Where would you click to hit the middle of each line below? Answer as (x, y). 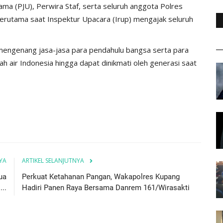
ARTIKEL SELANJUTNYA (53, 160)
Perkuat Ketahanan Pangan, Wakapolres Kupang (101, 176)
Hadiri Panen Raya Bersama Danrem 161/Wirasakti (106, 187)
